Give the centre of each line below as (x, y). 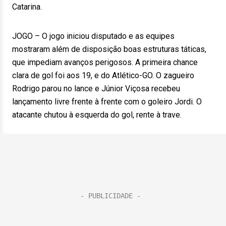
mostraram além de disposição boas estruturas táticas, (109, 49)
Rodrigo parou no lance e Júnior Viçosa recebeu (96, 89)
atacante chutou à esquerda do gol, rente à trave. (97, 115)
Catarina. (27, 7)
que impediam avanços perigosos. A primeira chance (105, 62)
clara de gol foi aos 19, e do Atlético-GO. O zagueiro (103, 75)
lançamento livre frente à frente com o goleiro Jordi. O (107, 102)
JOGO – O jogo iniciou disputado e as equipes (93, 36)
